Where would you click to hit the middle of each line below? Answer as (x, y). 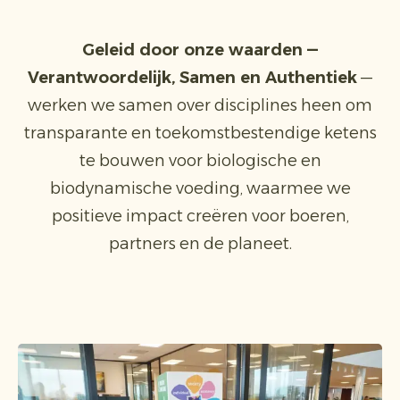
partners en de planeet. (200, 244)
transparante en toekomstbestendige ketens (200, 133)
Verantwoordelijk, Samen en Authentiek (192, 78)
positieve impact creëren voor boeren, (200, 216)
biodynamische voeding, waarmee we (200, 188)
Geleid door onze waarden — (200, 50)
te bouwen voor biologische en (200, 161)
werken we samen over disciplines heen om (200, 105)
